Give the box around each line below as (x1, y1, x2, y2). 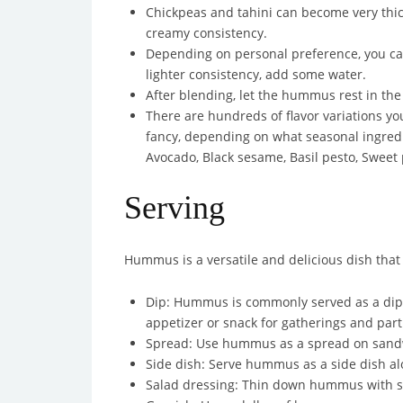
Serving (124, 190, 225, 226)
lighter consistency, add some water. (146, 66, 366, 83)
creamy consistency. (146, 24, 267, 41)
